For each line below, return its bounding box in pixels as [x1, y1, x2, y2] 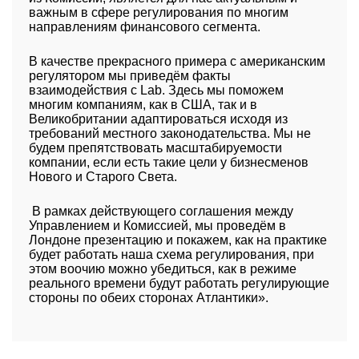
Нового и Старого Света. [28, 170, 177, 184]
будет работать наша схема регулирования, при [28, 248, 314, 261]
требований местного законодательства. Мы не [28, 127, 311, 140]
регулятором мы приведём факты [28, 69, 231, 83]
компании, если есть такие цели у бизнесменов [28, 155, 309, 169]
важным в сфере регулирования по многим [28, 6, 288, 19]
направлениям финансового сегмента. [28, 20, 260, 34]
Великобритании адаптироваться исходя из [28, 112, 288, 126]
